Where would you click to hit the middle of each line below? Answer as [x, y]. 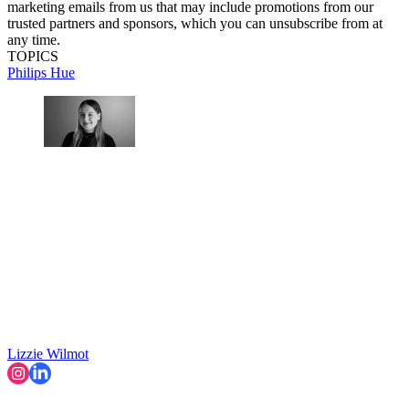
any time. [34, 39]
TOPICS [33, 56]
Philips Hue [41, 72]
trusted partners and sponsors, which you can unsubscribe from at [195, 23]
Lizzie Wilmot [48, 354]
